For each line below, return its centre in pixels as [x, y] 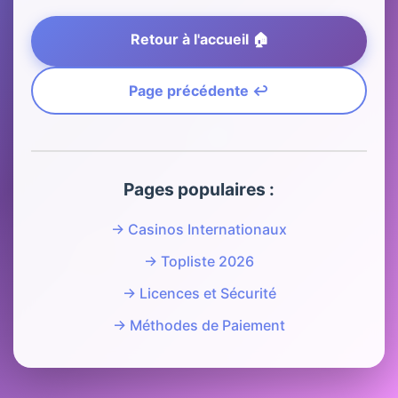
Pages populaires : [199, 189]
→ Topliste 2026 [199, 261]
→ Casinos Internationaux [199, 229]
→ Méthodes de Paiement [199, 325]
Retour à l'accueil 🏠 [199, 39]
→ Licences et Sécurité [199, 293]
